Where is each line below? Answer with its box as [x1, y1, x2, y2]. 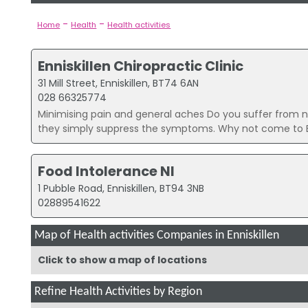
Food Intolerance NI [38, 162, 175, 181]
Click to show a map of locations [37, 252, 207, 267]
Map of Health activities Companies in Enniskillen [34, 229, 279, 241]
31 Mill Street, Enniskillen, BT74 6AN [38, 76, 199, 91]
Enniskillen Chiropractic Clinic [38, 56, 244, 76]
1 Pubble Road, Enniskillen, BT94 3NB [38, 181, 205, 196]
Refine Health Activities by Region [34, 285, 202, 298]
